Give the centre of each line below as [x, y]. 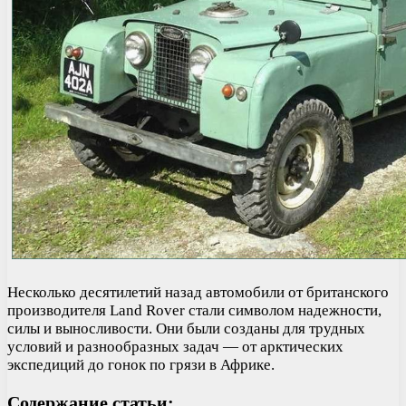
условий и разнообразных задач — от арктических [175, 346]
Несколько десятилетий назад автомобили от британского [198, 292]
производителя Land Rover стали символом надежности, [194, 310]
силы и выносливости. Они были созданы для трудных [186, 328]
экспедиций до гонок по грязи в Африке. [141, 364]
